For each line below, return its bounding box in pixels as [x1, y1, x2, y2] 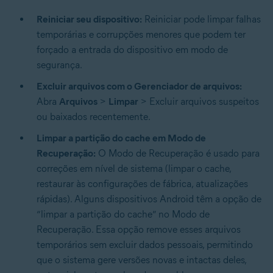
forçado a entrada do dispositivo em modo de [37, 43, 228, 55]
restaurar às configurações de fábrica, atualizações [37, 177, 248, 190]
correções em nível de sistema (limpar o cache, [37, 162, 231, 174]
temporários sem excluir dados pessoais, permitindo [37, 238, 253, 250]
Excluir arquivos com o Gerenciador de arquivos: [37, 80, 241, 92]
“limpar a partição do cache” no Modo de [37, 208, 210, 220]
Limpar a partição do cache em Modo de [37, 132, 206, 144]
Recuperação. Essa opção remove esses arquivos [37, 223, 241, 235]
